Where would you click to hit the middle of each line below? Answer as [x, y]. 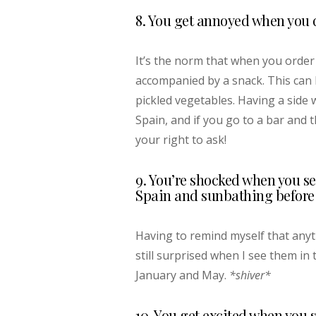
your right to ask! [181, 140]
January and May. [182, 275]
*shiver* [250, 275]
